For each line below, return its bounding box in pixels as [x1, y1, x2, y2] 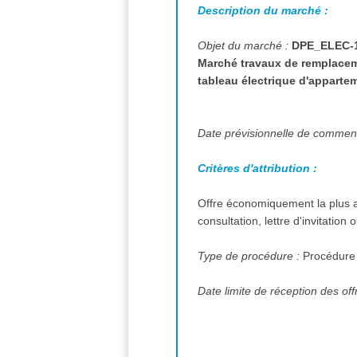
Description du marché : [198, 3, 329, 17]
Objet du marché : [198, 38, 292, 52]
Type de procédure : [198, 249, 304, 262]
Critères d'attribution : [198, 161, 321, 175]
